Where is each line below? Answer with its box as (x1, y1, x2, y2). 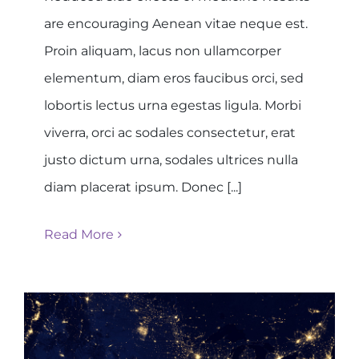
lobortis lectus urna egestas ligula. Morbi (44, 97, 301, 113)
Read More (44, 226, 114, 242)
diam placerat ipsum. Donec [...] (44, 179, 242, 195)
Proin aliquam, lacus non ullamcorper (44, 42, 281, 58)
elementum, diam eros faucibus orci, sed (44, 70, 304, 86)
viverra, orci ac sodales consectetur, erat (44, 124, 296, 140)
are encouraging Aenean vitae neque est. (44, 15, 308, 31)
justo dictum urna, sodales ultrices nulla (44, 151, 298, 167)
